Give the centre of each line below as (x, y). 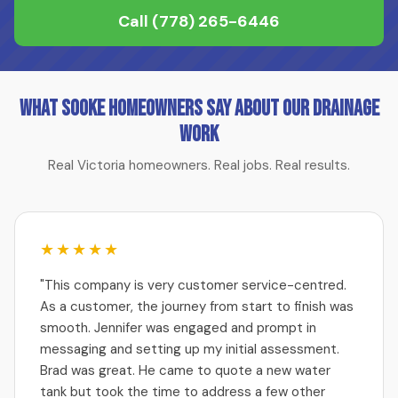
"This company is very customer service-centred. (193, 285)
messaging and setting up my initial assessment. (190, 349)
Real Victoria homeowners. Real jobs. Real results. (199, 165)
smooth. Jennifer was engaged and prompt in (178, 328)
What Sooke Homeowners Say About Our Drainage (199, 109)
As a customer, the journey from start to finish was (197, 306)
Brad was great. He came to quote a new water (185, 370)
